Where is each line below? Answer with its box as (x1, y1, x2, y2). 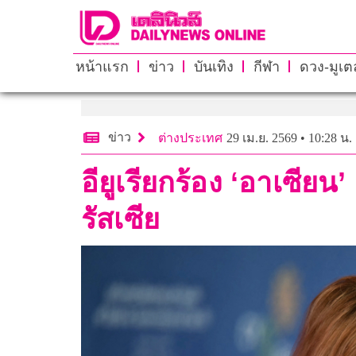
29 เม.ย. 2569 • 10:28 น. (226, 130, 352, 145)
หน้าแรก (75, 58, 129, 75)
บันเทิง (193, 58, 234, 75)
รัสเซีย (81, 202, 160, 235)
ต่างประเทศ (158, 130, 222, 145)
